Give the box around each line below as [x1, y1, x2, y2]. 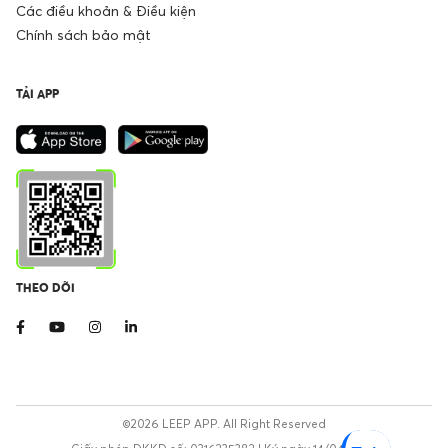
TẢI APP [16, 85, 59, 101]
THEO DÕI [16, 279, 75, 295]
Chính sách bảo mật [16, 25, 151, 43]
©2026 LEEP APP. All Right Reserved [122, 416, 326, 431]
